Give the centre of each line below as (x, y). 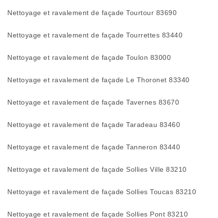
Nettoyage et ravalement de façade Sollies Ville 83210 (97, 169)
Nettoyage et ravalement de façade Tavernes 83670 (93, 102)
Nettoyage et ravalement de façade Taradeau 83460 (94, 125)
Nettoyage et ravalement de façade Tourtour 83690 (92, 13)
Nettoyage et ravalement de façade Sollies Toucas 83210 (102, 192)
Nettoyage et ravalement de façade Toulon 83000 (89, 57)
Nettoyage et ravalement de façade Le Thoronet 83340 (99, 80)
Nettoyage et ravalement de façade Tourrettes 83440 (95, 35)
